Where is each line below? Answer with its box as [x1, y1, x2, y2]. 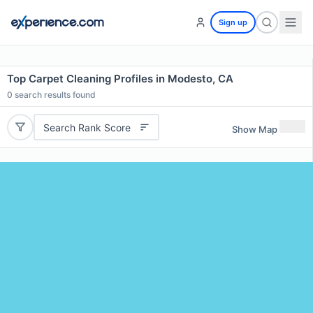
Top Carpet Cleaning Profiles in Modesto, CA [7, 72, 233, 85]
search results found [13, 89, 96, 100]
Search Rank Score [43, 121, 131, 133]
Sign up [219, 17, 247, 27]
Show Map [232, 123, 277, 135]
